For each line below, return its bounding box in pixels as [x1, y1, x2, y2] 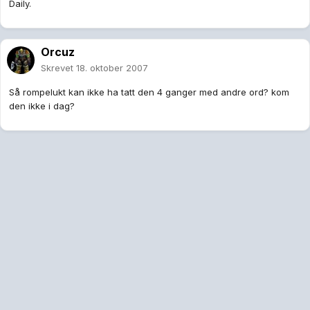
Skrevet [41, 62, 76, 74]
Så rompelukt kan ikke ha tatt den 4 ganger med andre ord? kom [9, 86, 289, 98]
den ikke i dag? [9, 100, 75, 112]
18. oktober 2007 [76, 62, 148, 74]
